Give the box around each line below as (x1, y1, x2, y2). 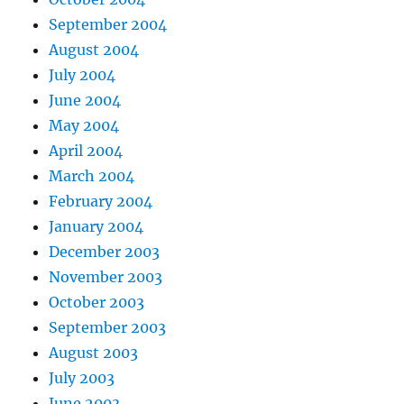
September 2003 (49, 318, 167, 337)
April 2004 (49, 142, 124, 161)
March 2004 (49, 167, 135, 186)
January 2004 (49, 217, 144, 236)
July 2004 (49, 66, 116, 85)
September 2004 (49, 15, 168, 34)
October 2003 (49, 293, 145, 312)
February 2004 (49, 192, 153, 211)
